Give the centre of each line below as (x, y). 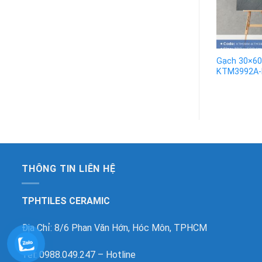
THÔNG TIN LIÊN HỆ (69, 169)
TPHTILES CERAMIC (66, 201)
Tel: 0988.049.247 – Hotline (79, 254)
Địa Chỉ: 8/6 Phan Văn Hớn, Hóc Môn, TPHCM (114, 227)
